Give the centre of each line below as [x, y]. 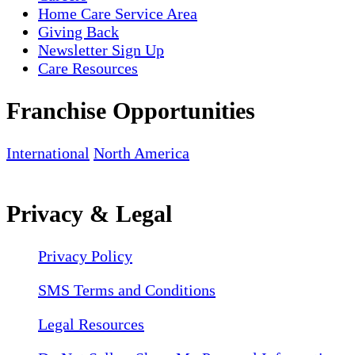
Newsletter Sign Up [101, 50]
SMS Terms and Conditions [127, 290]
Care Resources [88, 69]
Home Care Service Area [118, 14]
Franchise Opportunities [131, 111]
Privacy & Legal [89, 214]
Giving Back [78, 32]
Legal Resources [91, 324]
